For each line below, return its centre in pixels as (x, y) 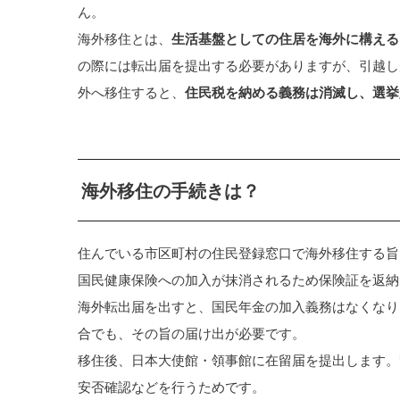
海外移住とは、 (125, 38)
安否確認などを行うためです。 (171, 386)
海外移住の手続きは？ (170, 191)
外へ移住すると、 (131, 92)
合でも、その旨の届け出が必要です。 (192, 333)
